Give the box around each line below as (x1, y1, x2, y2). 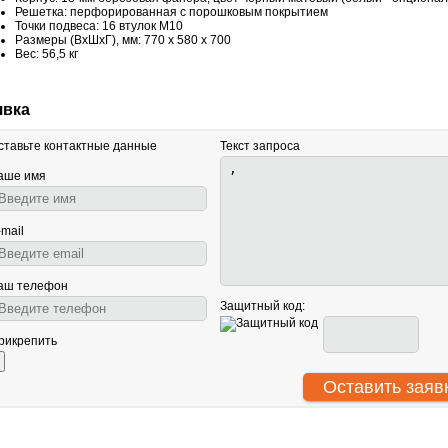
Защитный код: (220, 299, 305, 313)
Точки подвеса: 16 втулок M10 (15, 19, 183, 33)
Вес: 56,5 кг (15, 47, 78, 61)
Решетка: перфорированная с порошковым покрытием (15, 5, 328, 19)
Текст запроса (220, 139, 300, 153)
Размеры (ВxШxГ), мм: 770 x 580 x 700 (15, 33, 231, 47)
